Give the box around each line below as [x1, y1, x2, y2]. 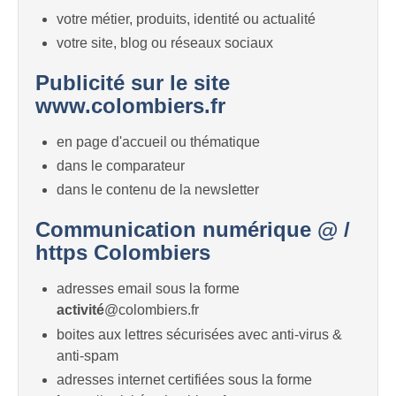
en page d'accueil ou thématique [57, 134, 260, 150]
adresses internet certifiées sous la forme [57, 371, 312, 387]
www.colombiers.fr [35, 94, 225, 118]
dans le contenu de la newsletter [57, 182, 259, 198]
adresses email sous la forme [57, 281, 240, 297]
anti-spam [57, 347, 118, 363]
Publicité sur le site [35, 71, 230, 95]
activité [57, 302, 104, 318]
